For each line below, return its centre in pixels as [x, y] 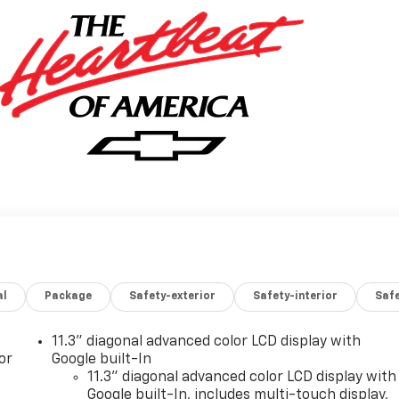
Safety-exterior [173, 296]
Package [69, 296]
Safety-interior [296, 296]
